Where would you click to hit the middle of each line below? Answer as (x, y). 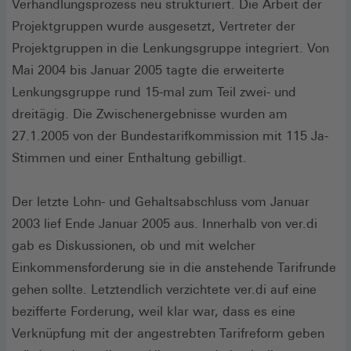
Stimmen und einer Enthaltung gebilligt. (129, 157)
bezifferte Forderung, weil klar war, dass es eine (154, 311)
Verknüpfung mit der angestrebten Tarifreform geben (168, 333)
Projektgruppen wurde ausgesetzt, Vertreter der (154, 26)
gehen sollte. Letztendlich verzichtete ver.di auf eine (164, 289)
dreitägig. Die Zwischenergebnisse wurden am (150, 114)
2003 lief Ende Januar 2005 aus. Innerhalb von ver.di (165, 223)
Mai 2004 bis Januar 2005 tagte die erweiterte (148, 70)
